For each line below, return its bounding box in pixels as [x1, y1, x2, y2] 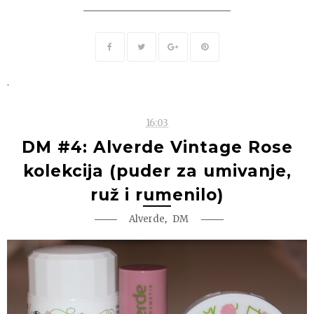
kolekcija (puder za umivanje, [22, 161, 292, 182]
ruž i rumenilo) [90, 185, 224, 205]
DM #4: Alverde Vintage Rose [21, 137, 293, 158]
